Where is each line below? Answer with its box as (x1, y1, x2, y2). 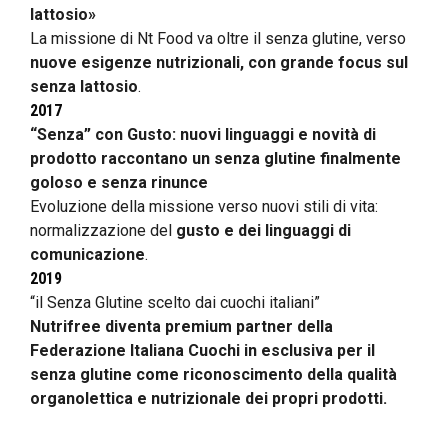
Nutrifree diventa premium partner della (30, 316, 333, 336)
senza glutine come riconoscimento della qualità (30, 364, 397, 384)
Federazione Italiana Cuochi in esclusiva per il (30, 340, 375, 360)
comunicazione (30, 244, 145, 264)
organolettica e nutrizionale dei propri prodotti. (30, 388, 387, 408)
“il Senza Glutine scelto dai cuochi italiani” (30, 292, 320, 312)
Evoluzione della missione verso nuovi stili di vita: (30, 196, 378, 216)
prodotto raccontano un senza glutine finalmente (30, 148, 401, 168)
